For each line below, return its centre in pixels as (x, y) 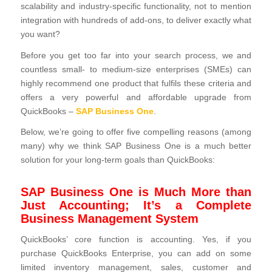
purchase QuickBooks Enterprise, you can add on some (136, 254)
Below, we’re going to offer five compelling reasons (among (136, 132)
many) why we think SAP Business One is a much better (136, 146)
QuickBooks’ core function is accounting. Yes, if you (136, 240)
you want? (40, 35)
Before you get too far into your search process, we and (136, 55)
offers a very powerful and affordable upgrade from (136, 97)
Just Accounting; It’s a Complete (136, 206)
